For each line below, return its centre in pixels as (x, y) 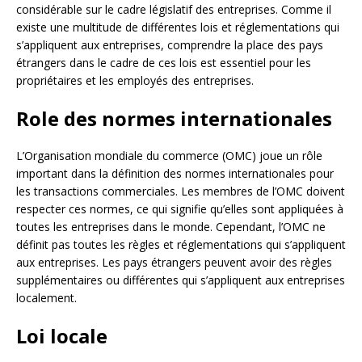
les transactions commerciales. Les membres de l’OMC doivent (181, 191)
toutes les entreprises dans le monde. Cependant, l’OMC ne (171, 227)
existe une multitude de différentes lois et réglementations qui (178, 27)
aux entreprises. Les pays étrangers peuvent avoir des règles (174, 262)
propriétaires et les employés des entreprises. (135, 80)
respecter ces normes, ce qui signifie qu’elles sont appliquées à (180, 209)
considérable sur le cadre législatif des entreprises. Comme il (174, 9)
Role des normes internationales (174, 118)
